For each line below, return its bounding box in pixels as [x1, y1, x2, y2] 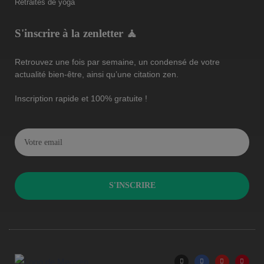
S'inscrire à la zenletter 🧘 [15, 27, 137, 39]
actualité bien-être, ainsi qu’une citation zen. [15, 69, 179, 79]
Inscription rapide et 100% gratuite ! [15, 93, 147, 103]
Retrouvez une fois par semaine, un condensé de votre [15, 57, 220, 67]
